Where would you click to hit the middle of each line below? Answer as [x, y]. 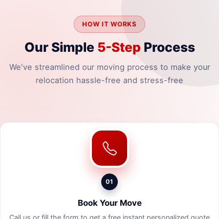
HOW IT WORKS [109, 24]
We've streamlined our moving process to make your [109, 67]
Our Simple [61, 47]
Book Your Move [109, 203]
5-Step [119, 47]
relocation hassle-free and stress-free [109, 80]
